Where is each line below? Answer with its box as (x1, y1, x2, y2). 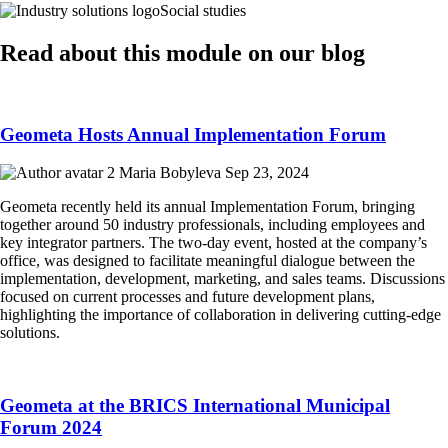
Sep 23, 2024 (225, 164, 309, 182)
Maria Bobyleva (119, 164, 225, 182)
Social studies (160, 2, 246, 20)
